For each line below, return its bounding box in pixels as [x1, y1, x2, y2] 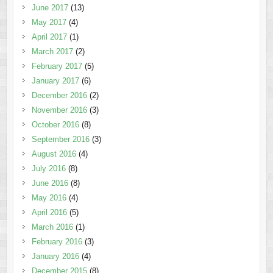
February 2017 [31, 62, 82, 71]
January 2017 [31, 76, 79, 86]
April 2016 [31, 208, 67, 218]
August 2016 [31, 149, 76, 159]
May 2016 [31, 193, 66, 203]
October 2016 [31, 120, 79, 130]
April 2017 [31, 32, 67, 42]
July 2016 [31, 164, 66, 174]
